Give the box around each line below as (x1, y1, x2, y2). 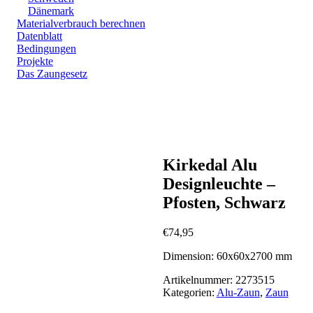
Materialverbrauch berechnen (17, 17, 145, 30)
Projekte (17, 55, 53, 68)
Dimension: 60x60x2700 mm (162, 250, 292, 263)
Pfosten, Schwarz (162, 194, 286, 212)
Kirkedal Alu (162, 156, 257, 175)
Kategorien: (162, 286, 217, 299)
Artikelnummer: (162, 274, 235, 286)
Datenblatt (17, 30, 62, 43)
